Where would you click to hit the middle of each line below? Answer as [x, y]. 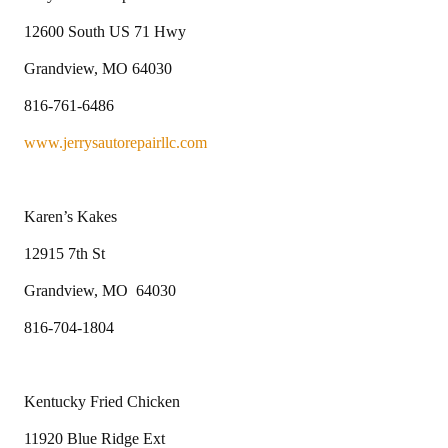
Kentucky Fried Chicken [102, 401]
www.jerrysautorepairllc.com [115, 142]
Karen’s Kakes [70, 216]
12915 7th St [64, 253]
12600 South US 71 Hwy [105, 31]
